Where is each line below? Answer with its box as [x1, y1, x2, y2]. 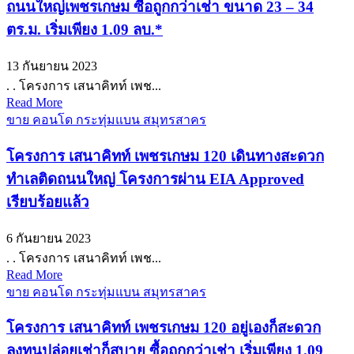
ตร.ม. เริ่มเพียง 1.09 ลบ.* [6, 21, 163, 39]
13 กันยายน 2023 [6, 59, 97, 73]
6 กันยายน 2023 [6, 231, 91, 245]
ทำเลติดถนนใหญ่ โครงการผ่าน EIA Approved [6, 170, 304, 187]
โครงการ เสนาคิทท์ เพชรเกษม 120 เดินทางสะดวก [6, 147, 324, 164]
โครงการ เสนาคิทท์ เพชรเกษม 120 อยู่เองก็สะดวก [6, 319, 321, 337]
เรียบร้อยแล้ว [6, 193, 89, 210]
